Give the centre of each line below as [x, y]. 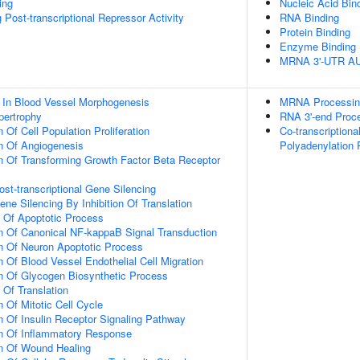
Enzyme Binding [318, 46]
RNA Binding [309, 17]
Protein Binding [315, 32]
